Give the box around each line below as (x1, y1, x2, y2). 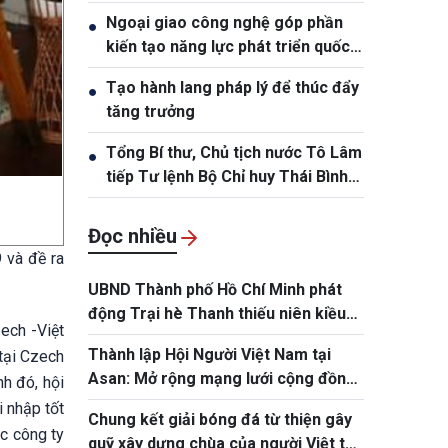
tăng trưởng (106, 102, 195, 121)
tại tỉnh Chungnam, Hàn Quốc (88, 393, 303, 412)
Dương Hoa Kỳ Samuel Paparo (106, 191, 330, 210)
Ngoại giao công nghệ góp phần (106, 13, 343, 32)
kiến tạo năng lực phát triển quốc (106, 37, 350, 56)
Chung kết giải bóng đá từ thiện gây (88, 410, 352, 429)
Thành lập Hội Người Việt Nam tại (88, 345, 331, 364)
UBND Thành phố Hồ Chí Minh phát (88, 280, 342, 299)
